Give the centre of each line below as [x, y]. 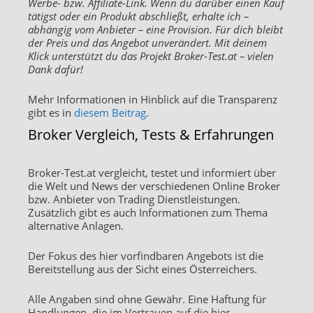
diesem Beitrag [110, 113]
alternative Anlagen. [76, 226]
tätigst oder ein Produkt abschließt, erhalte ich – [138, 16]
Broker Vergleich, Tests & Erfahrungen [151, 135]
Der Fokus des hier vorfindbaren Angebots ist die [146, 256]
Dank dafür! [56, 70]
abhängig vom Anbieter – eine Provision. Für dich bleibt [155, 30]
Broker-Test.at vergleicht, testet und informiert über [152, 173]
